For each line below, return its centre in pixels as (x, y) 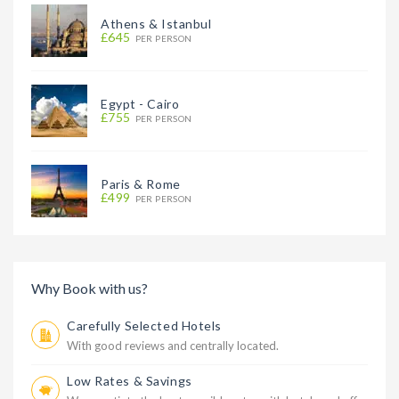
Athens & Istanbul (156, 24)
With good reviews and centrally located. (173, 346)
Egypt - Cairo (140, 104)
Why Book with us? (90, 288)
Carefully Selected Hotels (144, 326)
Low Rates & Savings (130, 381)
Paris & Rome (141, 184)
